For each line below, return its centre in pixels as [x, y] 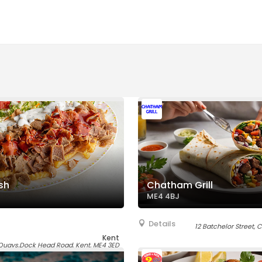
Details [162, 224]
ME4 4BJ [163, 196]
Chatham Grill [180, 185]
